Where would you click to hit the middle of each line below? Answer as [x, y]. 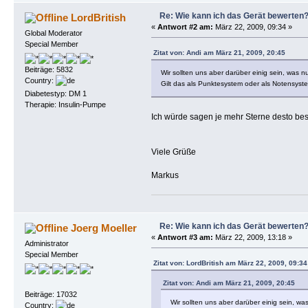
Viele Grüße [173, 152]
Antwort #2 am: [185, 26]
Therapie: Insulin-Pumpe [65, 105]
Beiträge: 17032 [51, 295]
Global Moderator [53, 33]
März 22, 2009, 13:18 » [252, 237]
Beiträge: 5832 [48, 70]
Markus [165, 175]
